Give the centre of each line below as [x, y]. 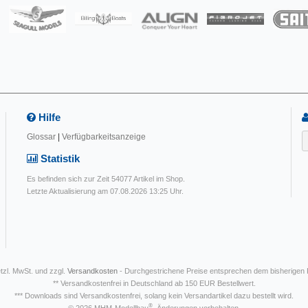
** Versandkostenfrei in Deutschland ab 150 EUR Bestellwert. [154, 283]
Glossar [41, 137]
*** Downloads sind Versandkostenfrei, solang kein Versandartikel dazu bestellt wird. [154, 295]
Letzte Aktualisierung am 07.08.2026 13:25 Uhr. [105, 191]
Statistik [59, 159]
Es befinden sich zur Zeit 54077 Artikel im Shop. [106, 178]
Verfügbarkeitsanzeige [104, 137]
